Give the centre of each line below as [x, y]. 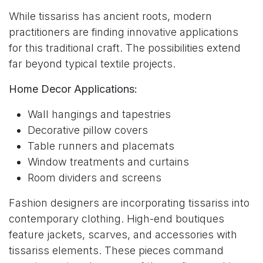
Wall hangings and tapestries [99, 114]
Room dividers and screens [95, 178]
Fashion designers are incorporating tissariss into [129, 203]
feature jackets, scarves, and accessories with [123, 235]
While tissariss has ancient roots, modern [110, 16]
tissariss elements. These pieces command [116, 251]
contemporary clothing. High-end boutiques [117, 219]
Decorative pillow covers [88, 130]
